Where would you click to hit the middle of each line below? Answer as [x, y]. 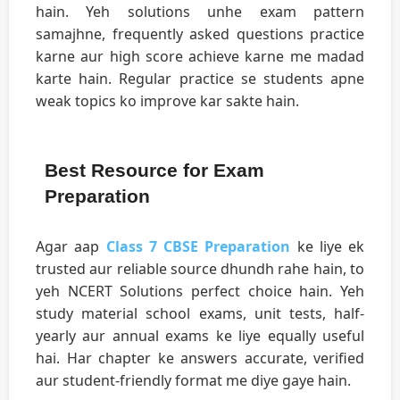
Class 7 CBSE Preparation [198, 246]
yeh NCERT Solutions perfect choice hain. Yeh [200, 291]
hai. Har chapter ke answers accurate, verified [200, 358]
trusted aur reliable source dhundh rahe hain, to [200, 268]
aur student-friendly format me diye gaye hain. [193, 380]
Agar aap [71, 246]
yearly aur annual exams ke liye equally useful [200, 335]
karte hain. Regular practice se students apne [200, 78]
